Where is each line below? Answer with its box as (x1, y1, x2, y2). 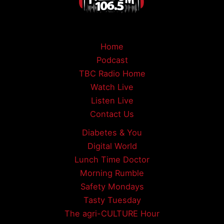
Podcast (96, 55, 128, 65)
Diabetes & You (82, 127, 142, 138)
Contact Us (90, 109, 134, 119)
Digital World (87, 141, 137, 151)
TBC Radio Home (78, 68, 145, 79)
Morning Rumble (80, 168, 144, 178)
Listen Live (90, 95, 133, 106)
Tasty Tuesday (83, 195, 141, 205)
